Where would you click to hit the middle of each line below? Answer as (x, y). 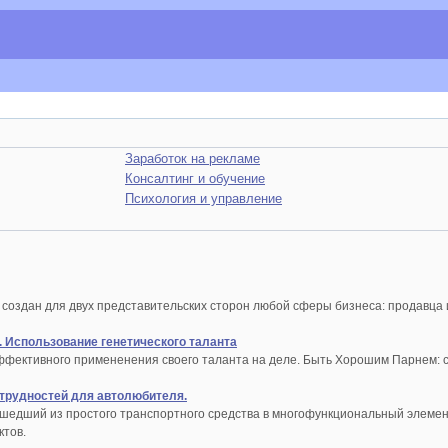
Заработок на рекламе (192, 158)
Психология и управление (203, 198)
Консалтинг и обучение (195, 178)
